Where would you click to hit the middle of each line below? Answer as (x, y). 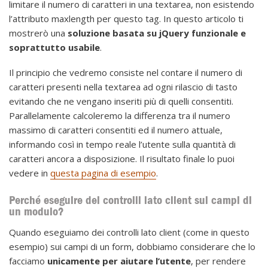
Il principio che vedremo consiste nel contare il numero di (126, 72)
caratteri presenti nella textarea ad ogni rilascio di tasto (123, 86)
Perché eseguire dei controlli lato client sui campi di (130, 200)
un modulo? (36, 211)
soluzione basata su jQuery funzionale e (157, 33)
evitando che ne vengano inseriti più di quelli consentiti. (121, 101)
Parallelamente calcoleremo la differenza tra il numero (120, 115)
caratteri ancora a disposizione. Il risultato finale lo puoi (122, 158)
